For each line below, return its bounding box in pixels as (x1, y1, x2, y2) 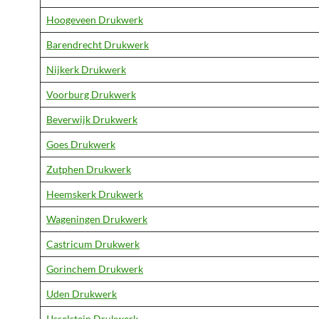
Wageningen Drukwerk (46, 213, 147, 225)
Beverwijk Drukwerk (46, 113, 137, 125)
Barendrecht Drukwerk (46, 38, 149, 51)
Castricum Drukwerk (46, 238, 140, 250)
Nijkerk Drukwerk (46, 63, 126, 75)
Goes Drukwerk (46, 138, 115, 150)
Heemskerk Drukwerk (46, 188, 143, 200)
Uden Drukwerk (46, 288, 117, 300)
